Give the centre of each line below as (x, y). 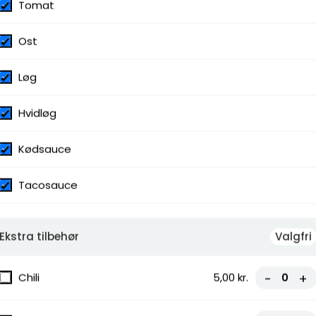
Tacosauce (48, 185)
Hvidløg (37, 113)
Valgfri (293, 236)
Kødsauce (45, 149)
